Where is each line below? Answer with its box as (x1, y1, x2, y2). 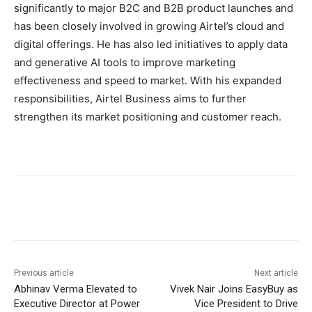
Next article (253, 268, 298, 279)
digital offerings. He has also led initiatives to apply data (14, 38, 288, 52)
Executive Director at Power (14, 297, 140, 311)
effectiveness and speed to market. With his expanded (14, 74, 281, 88)
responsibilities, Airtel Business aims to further (14, 92, 247, 106)
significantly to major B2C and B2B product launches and (14, 1, 293, 15)
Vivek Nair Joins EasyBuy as (169, 283, 298, 296)
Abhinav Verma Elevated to (14, 283, 137, 296)
